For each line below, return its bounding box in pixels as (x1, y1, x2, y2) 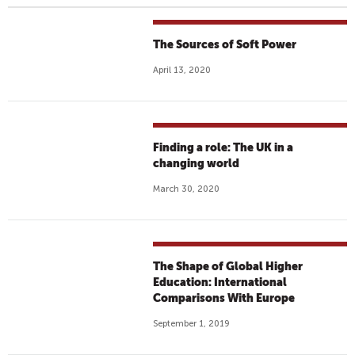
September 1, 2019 (153, 319, 231, 329)
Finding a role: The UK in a (153, 141, 294, 154)
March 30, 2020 (153, 184, 220, 194)
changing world (153, 157, 240, 170)
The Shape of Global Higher (153, 260, 303, 273)
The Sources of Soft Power (153, 38, 297, 51)
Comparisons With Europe (153, 292, 296, 304)
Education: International (153, 276, 288, 288)
